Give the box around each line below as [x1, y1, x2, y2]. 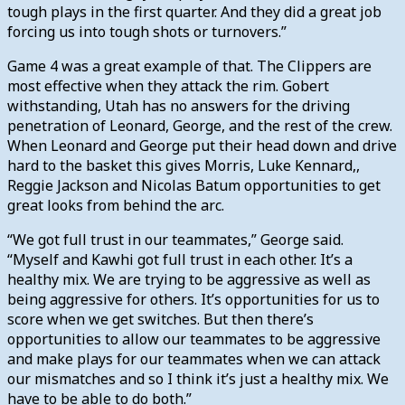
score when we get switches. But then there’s [7, 308, 314, 329]
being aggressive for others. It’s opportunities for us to [7, 288, 380, 309]
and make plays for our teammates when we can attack [7, 348, 381, 369]
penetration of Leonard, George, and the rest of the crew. [7, 115, 392, 136]
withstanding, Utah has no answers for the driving [7, 95, 350, 116]
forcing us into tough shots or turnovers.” [7, 21, 287, 42]
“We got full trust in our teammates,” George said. [7, 229, 344, 250]
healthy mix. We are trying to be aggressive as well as [7, 268, 371, 289]
